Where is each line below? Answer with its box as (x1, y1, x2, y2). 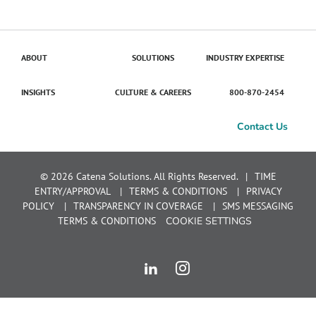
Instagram (189, 258, 247, 272)
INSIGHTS (21, 87, 55, 97)
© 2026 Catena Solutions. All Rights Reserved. (39, 170, 238, 183)
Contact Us (237, 120, 288, 133)
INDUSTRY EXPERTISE (206, 52, 284, 63)
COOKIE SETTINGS (165, 214, 252, 228)
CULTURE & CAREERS (114, 87, 191, 97)
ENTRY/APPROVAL (34, 185, 110, 197)
